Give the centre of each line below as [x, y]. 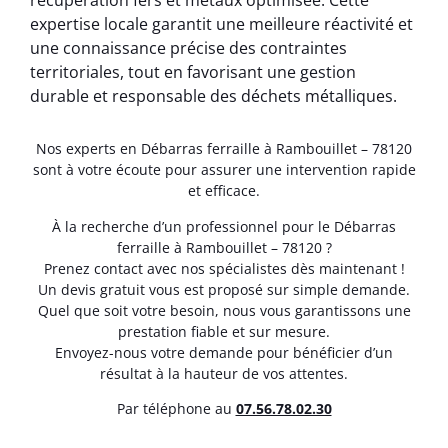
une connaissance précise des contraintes [188, 48]
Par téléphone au [176, 409]
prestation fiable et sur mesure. [224, 331]
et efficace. [224, 191]
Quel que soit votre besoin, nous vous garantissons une [224, 310]
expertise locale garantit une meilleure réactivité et [221, 24]
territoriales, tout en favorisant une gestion [193, 72]
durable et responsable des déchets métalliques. [213, 96]
